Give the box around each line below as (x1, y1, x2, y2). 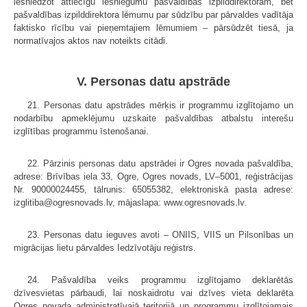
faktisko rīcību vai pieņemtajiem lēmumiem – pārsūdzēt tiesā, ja (14, 22, 293, 33)
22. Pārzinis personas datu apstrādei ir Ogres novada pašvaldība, (27, 158, 293, 169)
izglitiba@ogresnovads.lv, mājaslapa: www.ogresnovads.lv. (14, 197, 247, 208)
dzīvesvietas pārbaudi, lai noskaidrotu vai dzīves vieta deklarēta (14, 288, 293, 299)
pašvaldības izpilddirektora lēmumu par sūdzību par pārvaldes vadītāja (14, 9, 293, 20)
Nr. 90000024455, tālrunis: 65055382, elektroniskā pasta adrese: (14, 184, 293, 195)
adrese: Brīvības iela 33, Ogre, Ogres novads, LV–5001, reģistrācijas (14, 171, 293, 182)
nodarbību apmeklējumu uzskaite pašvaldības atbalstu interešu (14, 113, 293, 124)
